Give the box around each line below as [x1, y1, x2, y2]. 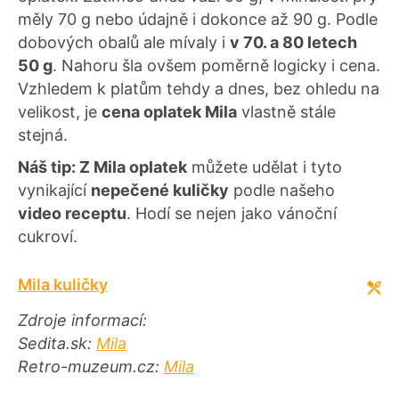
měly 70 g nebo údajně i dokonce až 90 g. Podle [18, 10, 378, 29]
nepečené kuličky [91, 181, 229, 200]
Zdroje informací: [18, 310, 151, 330]
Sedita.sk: [18, 333, 96, 353]
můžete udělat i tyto [187, 158, 342, 177]
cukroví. [18, 227, 82, 247]
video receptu [18, 204, 126, 224]
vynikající [18, 181, 91, 200]
